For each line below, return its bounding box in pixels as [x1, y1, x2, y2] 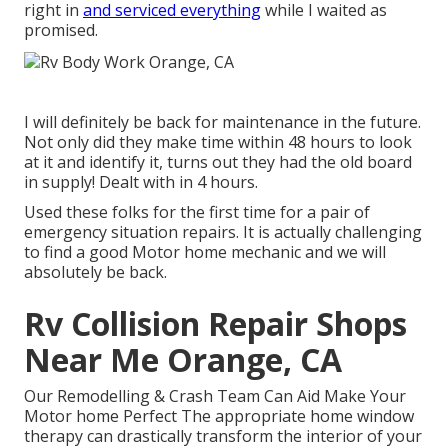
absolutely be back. [24, 260, 167, 283]
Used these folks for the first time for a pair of [24, 200, 370, 223]
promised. [24, 19, 98, 42]
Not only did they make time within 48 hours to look [24, 130, 412, 153]
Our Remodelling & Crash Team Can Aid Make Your [24, 384, 406, 407]
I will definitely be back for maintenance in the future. [24, 110, 421, 133]
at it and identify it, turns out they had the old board [24, 150, 412, 173]
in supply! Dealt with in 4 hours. [24, 170, 258, 193]
